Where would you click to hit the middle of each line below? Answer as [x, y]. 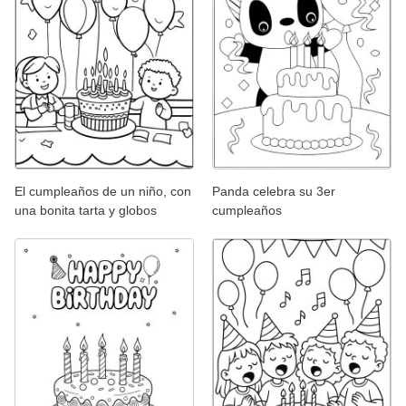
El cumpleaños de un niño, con [103, 192]
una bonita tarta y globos [86, 211]
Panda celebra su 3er [274, 192]
